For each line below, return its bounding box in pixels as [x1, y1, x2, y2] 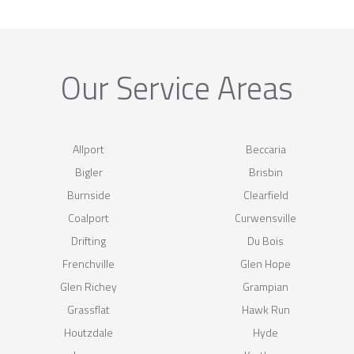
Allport [73, 140, 104, 157]
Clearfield [243, 186, 288, 203]
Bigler [74, 163, 103, 180]
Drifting [71, 232, 106, 249]
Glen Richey [60, 277, 117, 295]
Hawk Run [241, 300, 290, 318]
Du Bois [247, 232, 284, 249]
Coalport [68, 209, 109, 226]
